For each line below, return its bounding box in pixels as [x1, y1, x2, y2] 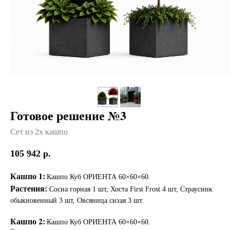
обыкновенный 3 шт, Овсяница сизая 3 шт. [10, 196, 144, 204]
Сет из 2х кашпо [10, 127, 68, 136]
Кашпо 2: [10, 215, 45, 227]
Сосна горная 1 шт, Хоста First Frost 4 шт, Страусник [49, 185, 213, 193]
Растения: [10, 182, 47, 194]
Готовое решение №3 [10, 106, 126, 124]
